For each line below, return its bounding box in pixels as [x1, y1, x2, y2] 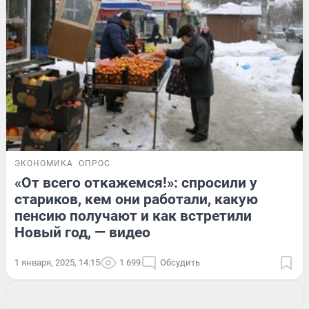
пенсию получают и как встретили [14, 207, 252, 224]
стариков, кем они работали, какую [14, 190, 258, 208]
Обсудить [160, 257, 200, 268]
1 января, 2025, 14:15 [14, 257, 100, 268]
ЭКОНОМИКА [14, 158, 73, 168]
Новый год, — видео [14, 223, 150, 241]
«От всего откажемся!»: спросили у [14, 174, 257, 191]
